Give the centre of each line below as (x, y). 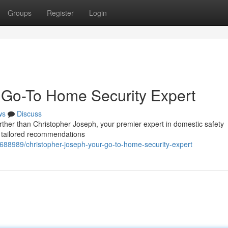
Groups (20, 13)
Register (60, 13)
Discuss (29, 113)
